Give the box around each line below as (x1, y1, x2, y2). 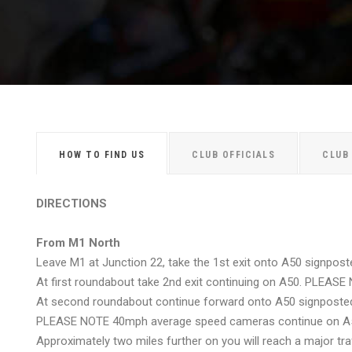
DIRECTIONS (36, 196, 107, 211)
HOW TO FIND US (59, 149, 145, 160)
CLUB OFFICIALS (192, 149, 275, 160)
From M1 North (36, 236, 120, 250)
